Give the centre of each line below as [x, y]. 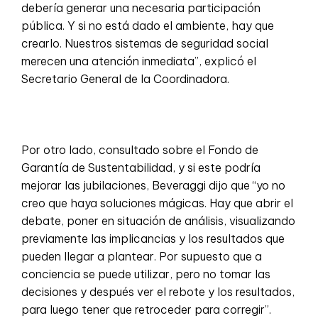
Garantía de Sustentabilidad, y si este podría [141, 167]
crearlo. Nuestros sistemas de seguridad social [145, 43]
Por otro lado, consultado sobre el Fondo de [140, 149]
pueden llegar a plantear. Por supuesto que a [142, 256]
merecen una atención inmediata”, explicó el [139, 61]
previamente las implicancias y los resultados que [153, 238]
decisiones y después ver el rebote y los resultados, [158, 291]
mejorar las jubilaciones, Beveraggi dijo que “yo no [153, 185]
